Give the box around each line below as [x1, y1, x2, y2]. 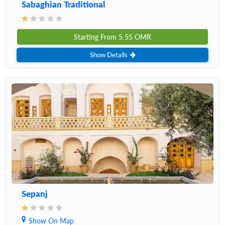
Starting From [74, 33, 119, 41]
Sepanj [22, 188, 48, 199]
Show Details [89, 51, 128, 59]
